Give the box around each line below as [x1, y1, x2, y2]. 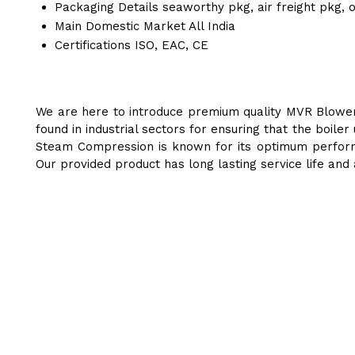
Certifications [55, 38, 131, 53]
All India [189, 19, 235, 34]
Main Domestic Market [55, 19, 185, 34]
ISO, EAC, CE [135, 38, 208, 53]
